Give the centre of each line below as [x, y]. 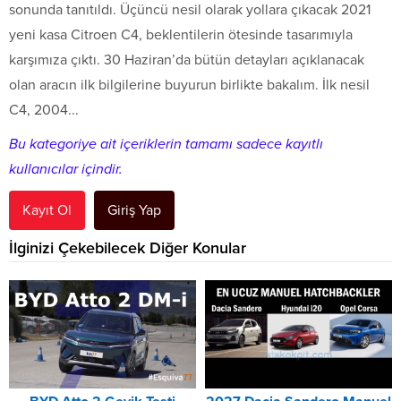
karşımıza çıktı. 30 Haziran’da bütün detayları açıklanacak [187, 60]
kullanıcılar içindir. [66, 169]
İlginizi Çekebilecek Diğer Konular [128, 247]
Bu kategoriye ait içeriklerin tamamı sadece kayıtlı [166, 144]
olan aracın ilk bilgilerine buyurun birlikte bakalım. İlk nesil [189, 85]
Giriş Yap [134, 210]
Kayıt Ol [47, 210]
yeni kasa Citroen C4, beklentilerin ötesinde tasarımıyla [181, 34]
